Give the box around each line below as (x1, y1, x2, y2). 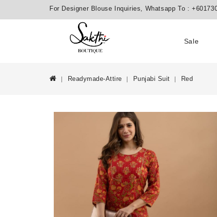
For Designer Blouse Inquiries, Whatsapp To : (49, 5, 192, 12)
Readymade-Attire (67, 75, 122, 82)
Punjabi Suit (133, 75, 170, 82)
